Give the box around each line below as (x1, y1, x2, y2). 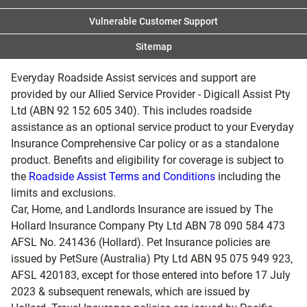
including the (215, 170, 280, 183)
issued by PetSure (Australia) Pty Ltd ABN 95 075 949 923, (11, 252, 293, 265)
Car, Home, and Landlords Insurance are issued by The (11, 203, 273, 216)
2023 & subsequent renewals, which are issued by (11, 285, 250, 298)
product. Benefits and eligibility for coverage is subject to (11, 153, 284, 167)
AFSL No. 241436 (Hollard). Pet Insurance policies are (11, 236, 270, 249)
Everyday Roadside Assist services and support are (11, 71, 256, 84)
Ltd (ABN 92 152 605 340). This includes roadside (11, 104, 251, 117)
